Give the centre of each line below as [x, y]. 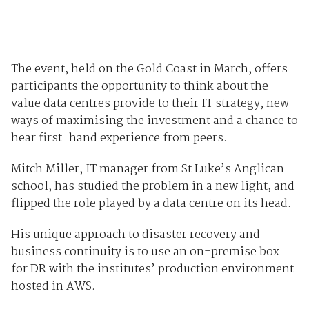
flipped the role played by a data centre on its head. [151, 204]
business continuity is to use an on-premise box [145, 252]
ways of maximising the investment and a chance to [154, 121]
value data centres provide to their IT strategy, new [150, 104]
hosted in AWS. [53, 287]
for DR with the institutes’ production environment [152, 270]
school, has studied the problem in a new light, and [152, 187]
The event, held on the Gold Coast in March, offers [149, 70]
